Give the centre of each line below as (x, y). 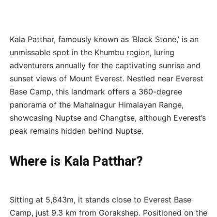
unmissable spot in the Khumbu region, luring (92, 53)
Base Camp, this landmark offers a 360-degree (96, 92)
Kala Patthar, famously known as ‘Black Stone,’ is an (104, 39)
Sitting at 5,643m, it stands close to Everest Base (101, 200)
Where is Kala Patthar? (76, 162)
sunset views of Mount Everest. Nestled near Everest (107, 79)
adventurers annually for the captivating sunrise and (105, 66)
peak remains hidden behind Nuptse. (77, 131)
